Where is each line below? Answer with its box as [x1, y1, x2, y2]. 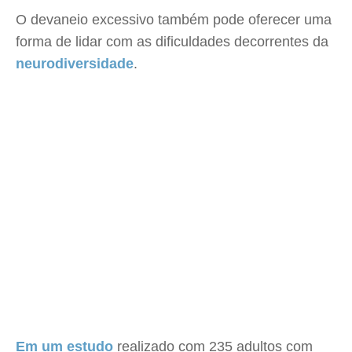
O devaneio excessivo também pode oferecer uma [16, 12, 332, 27]
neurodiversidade [16, 56, 134, 71]
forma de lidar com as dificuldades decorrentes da [16, 34, 328, 49]
